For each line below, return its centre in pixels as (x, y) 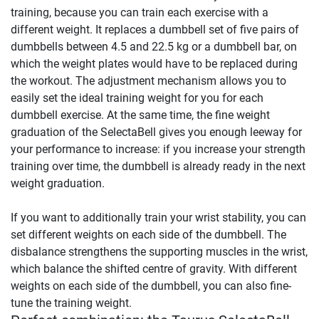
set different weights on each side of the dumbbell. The (148, 234)
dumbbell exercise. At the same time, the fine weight (140, 115)
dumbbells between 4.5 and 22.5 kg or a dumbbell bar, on (154, 46)
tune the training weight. (71, 303)
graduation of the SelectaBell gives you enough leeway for (156, 132)
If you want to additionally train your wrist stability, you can (158, 217)
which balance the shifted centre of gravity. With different (154, 268)
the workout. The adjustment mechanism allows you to (148, 80)
